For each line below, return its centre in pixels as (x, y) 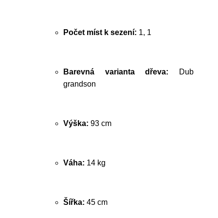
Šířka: (74, 202)
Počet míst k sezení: (100, 32)
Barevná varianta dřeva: (116, 72)
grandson (80, 84)
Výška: (76, 123)
